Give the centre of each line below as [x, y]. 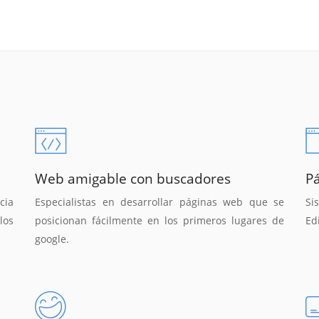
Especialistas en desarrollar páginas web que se [159, 202]
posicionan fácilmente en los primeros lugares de [159, 220]
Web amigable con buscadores [133, 179]
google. [52, 239]
